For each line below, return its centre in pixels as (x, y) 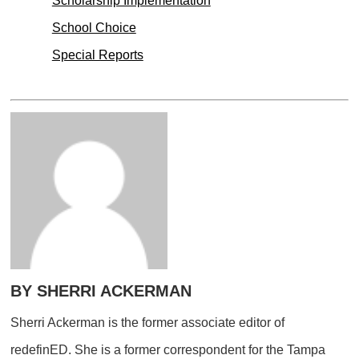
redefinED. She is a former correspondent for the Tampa (168, 349)
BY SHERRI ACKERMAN (101, 290)
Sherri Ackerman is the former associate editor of (148, 322)
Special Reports (97, 55)
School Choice (94, 28)
